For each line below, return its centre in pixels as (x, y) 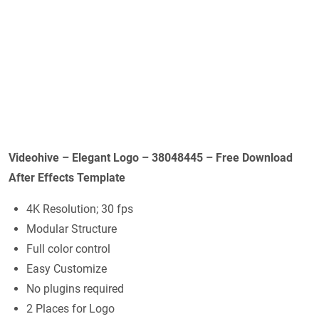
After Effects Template (67, 177)
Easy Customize (67, 268)
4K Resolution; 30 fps (80, 209)
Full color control (68, 249)
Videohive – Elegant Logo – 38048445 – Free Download (151, 157)
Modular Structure (72, 229)
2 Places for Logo (70, 308)
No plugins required (75, 288)
